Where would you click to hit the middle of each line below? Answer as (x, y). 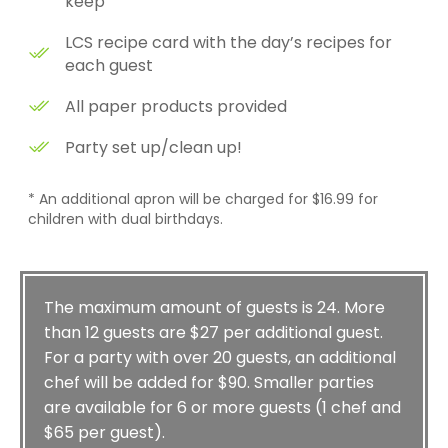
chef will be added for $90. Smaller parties (209, 382)
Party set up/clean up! (153, 147)
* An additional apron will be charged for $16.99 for (203, 199)
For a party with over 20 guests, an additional (220, 357)
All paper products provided (176, 106)
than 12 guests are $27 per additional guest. (213, 332)
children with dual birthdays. (125, 219)
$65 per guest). (104, 432)
